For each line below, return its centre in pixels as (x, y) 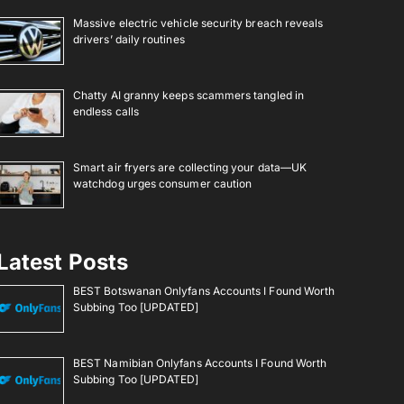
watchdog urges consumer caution (163, 183)
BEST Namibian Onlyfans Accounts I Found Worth (200, 363)
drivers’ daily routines (129, 40)
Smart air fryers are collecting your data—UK (190, 167)
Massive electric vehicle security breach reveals (198, 23)
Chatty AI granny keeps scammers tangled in (188, 95)
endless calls (106, 111)
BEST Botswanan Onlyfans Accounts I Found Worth (204, 291)
